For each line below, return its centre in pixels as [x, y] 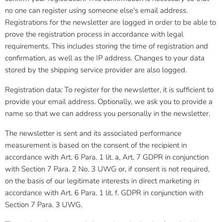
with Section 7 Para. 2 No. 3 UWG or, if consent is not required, [107, 169]
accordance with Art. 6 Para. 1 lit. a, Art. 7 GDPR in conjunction [107, 157]
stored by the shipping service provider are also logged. [96, 70]
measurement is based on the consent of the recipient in [96, 145]
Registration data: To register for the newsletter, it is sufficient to [109, 90]
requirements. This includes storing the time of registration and [107, 46]
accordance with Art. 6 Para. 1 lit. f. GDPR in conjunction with [104, 193]
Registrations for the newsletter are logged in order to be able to [111, 22]
